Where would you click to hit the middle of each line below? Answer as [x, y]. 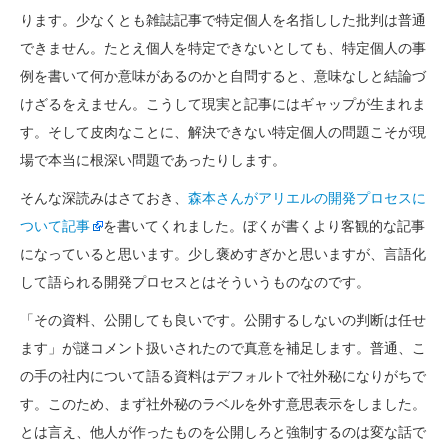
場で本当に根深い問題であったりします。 [153, 160]
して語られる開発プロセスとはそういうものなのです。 [195, 282]
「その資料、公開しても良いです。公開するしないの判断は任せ [223, 320]
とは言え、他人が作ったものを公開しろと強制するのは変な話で [223, 432]
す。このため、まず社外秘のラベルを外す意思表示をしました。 [223, 404]
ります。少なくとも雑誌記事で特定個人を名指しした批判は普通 [223, 20]
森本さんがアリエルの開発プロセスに [307, 198]
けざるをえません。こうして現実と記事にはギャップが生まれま [223, 104]
